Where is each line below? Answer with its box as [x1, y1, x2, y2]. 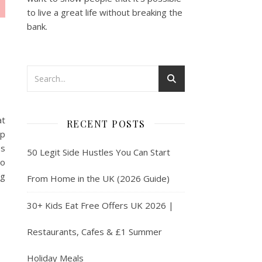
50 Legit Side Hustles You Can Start [27, 146, 170, 158]
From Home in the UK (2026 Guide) [27, 172, 170, 184]
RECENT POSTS [66, 117, 146, 130]
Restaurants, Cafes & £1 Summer [27, 225, 162, 237]
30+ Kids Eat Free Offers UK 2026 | [27, 199, 174, 211]
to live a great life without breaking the [27, 6, 182, 18]
